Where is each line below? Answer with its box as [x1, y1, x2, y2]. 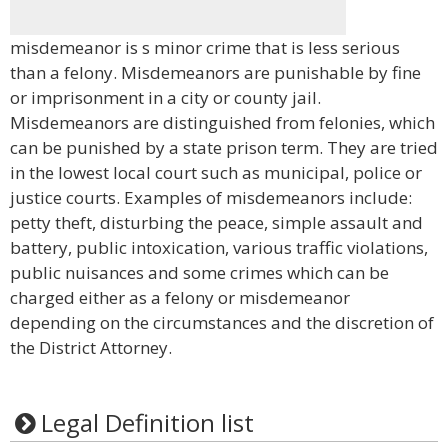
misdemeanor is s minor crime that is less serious [10, 36, 400, 59]
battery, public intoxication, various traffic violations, [10, 236, 428, 259]
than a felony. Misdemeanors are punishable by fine [10, 61, 421, 84]
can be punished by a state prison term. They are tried [10, 136, 438, 159]
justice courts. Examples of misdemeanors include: [10, 186, 412, 209]
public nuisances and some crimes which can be [10, 261, 389, 284]
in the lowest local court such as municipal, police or [10, 161, 422, 184]
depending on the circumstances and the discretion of [10, 311, 434, 334]
